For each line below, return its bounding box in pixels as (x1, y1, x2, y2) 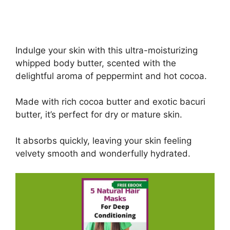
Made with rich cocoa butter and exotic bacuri (15, 97, 205, 107)
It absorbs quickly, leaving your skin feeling (15, 135, 191, 146)
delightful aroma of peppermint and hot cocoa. (15, 70, 207, 81)
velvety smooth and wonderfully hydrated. (15, 148, 190, 159)
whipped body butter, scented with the (15, 57, 176, 68)
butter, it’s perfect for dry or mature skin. (15, 109, 182, 120)
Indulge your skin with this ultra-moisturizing (15, 45, 198, 55)
